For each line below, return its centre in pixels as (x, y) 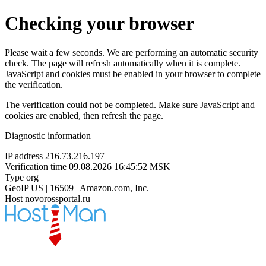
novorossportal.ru (58, 198)
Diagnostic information (48, 135)
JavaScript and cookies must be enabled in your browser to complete (133, 74)
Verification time (36, 166)
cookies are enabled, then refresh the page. (84, 115)
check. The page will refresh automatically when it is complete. (123, 63)
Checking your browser (99, 23)
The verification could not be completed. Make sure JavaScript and (130, 104)
